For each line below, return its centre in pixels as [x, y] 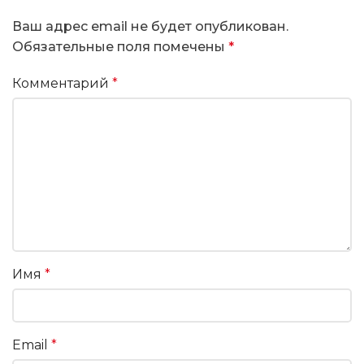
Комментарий [62, 84]
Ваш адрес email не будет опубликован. [150, 27]
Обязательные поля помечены [120, 47]
